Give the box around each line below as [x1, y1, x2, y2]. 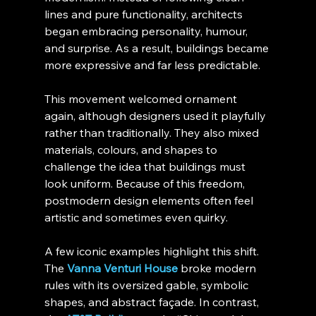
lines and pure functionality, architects [44, 6, 245, 21]
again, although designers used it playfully [44, 108, 269, 123]
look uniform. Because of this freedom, [44, 176, 248, 190]
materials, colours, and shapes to [44, 142, 220, 157]
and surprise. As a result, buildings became [44, 40, 272, 55]
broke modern [177, 260, 259, 275]
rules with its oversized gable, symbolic [44, 277, 251, 292]
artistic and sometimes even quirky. [44, 209, 228, 224]
